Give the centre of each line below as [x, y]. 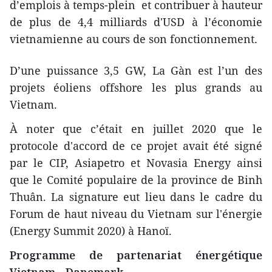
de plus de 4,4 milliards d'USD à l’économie [136, 22]
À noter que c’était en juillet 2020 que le [136, 128]
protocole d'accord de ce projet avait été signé [136, 145]
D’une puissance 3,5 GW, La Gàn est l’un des [136, 70]
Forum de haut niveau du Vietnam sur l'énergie [136, 213]
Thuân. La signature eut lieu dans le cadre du [136, 196]
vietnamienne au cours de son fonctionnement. [134, 39]
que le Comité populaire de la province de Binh [136, 179]
